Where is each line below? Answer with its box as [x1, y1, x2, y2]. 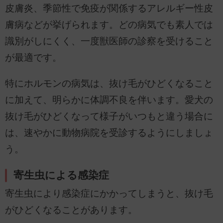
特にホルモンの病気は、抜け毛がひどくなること [5, 78, 213, 89]
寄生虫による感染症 [13, 169, 110, 182]
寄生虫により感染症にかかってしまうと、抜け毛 [5, 188, 213, 199]
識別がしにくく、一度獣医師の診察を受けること [5, 36, 213, 47]
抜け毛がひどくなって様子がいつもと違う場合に [5, 111, 213, 121]
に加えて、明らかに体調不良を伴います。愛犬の [5, 95, 213, 105]
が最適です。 [5, 52, 62, 63]
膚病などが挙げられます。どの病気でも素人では [5, 19, 213, 30]
